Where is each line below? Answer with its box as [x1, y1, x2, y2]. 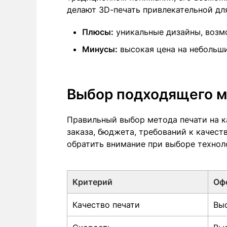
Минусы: [82, 44, 118, 54]
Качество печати [72, 199, 140, 210]
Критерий [72, 176, 112, 187]
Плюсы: [82, 26, 113, 37]
